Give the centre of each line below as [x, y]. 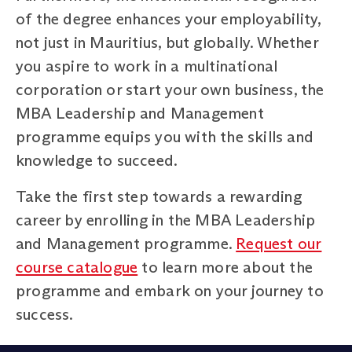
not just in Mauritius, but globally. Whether [167, 42]
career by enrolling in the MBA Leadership [166, 220]
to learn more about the [225, 267]
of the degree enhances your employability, [169, 18]
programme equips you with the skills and [165, 136]
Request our [279, 243]
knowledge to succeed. [97, 160]
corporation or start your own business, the [170, 89]
